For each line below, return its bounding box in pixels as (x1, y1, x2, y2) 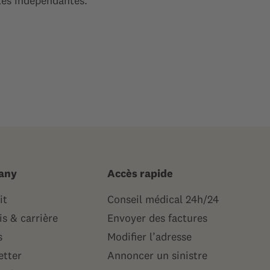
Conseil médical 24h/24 (107, 192, 219, 206)
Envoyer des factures (107, 211, 207, 225)
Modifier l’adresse (107, 230, 192, 243)
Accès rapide (107, 166, 173, 180)
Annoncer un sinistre (107, 248, 207, 262)
